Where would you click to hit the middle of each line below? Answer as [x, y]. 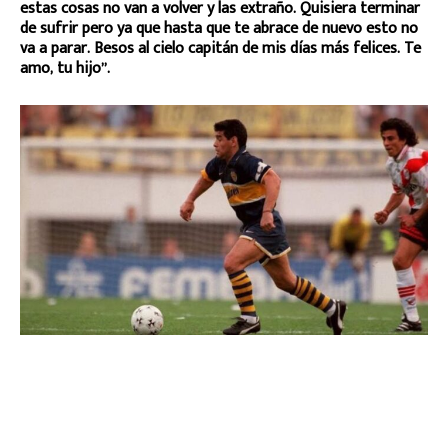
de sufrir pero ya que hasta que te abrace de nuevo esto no [219, 29]
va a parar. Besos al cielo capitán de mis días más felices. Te [220, 49]
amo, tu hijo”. [65, 69]
